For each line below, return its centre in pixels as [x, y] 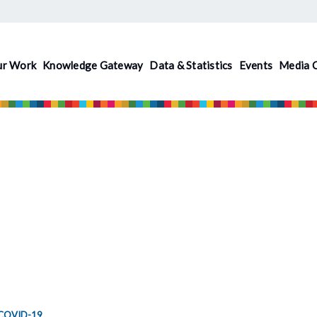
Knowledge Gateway [93, 65]
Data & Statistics [191, 65]
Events [256, 65]
